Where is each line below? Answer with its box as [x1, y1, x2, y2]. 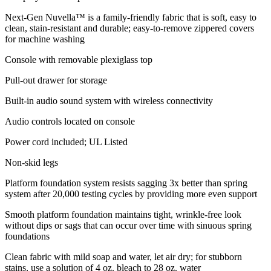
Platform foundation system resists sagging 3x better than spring [5, 177, 247, 188]
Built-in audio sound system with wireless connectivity [5, 95, 213, 106]
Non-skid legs [5, 157, 58, 168]
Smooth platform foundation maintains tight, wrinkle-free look [5, 209, 241, 220]
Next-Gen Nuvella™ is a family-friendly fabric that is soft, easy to [5, 11, 256, 22]
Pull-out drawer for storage [5, 74, 107, 85]
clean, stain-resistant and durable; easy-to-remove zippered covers [5, 22, 254, 33]
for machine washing [5, 33, 85, 44]
